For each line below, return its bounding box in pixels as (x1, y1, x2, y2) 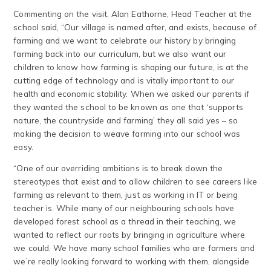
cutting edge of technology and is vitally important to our (13, 74, 235, 85)
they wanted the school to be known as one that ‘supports (13, 101, 244, 112)
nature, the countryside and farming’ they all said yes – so (13, 114, 238, 125)
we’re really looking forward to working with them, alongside (13, 256, 250, 267)
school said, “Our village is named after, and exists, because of (13, 21, 256, 32)
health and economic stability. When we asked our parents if (13, 88, 250, 99)
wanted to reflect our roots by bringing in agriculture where (13, 229, 246, 240)
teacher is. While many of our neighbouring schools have (13, 203, 235, 214)
